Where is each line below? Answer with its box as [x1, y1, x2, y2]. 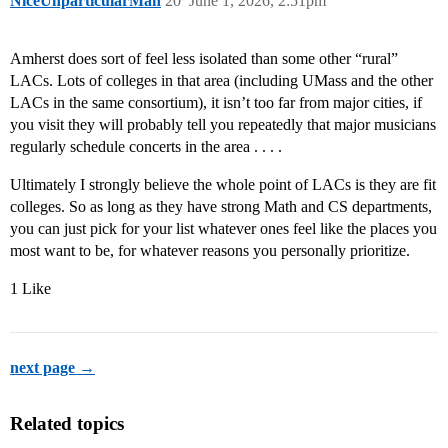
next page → [10, 359, 95, 377]
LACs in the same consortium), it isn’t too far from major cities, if [10, 94, 422, 112]
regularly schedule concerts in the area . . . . [10, 138, 282, 156]
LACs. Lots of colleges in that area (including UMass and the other [10, 72, 433, 90]
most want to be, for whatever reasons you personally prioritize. [10, 242, 410, 260]
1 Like [10, 280, 51, 298]
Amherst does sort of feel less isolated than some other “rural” [10, 50, 398, 68]
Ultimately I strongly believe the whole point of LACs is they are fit [10, 176, 436, 194]
